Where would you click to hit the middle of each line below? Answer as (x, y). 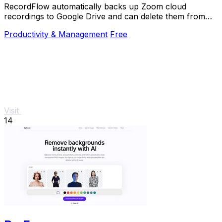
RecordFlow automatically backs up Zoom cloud (95, 7)
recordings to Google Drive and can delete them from (105, 17)
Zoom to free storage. (45, 27)
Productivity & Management (56, 34)
